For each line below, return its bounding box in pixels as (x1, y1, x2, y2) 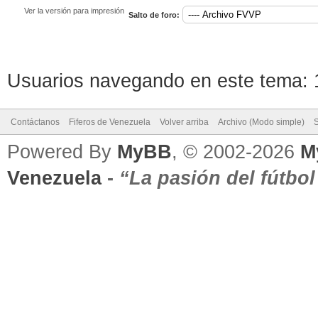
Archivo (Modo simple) (218, 117, 305, 127)
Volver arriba (160, 117, 209, 127)
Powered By (7, 141, 117, 163)
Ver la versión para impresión (24, 6, 124, 15)
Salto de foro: (128, 11, 180, 19)
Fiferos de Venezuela (69, 117, 150, 127)
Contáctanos (11, 117, 60, 127)
